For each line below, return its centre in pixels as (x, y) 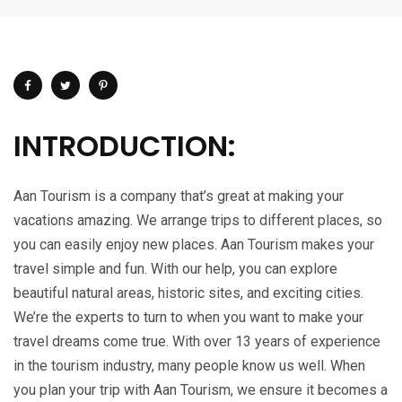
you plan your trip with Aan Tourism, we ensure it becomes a (201, 389)
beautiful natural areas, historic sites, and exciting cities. (188, 293)
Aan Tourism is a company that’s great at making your (179, 196)
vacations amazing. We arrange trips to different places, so (198, 220)
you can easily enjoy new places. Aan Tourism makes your (194, 244)
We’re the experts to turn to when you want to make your (188, 317)
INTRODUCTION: (128, 145)
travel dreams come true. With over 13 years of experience (197, 341)
